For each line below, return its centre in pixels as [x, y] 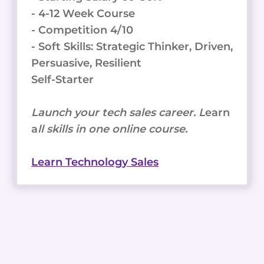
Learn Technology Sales [95, 162]
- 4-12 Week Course [83, 13]
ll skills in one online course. [113, 129]
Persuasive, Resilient [86, 63]
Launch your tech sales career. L [118, 112]
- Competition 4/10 [82, 30]
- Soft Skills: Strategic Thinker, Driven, [132, 46]
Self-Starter [62, 79]
